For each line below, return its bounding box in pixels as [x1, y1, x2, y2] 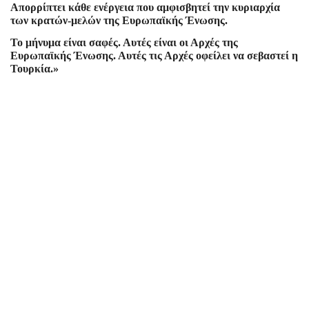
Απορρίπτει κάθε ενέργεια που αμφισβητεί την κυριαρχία [10, 1, 280, 14]
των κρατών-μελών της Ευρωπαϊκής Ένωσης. [10, 14, 228, 27]
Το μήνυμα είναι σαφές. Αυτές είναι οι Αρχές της [10, 37, 238, 49]
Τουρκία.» [10, 63, 59, 75]
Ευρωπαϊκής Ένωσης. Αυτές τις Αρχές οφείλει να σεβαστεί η [10, 50, 298, 62]
